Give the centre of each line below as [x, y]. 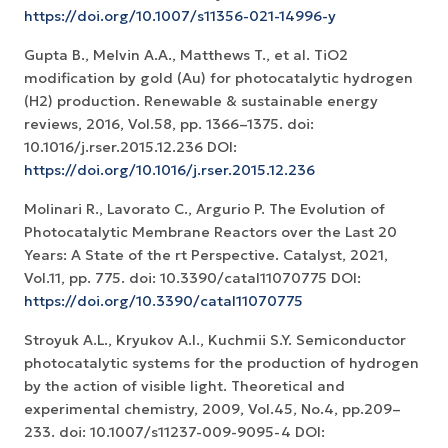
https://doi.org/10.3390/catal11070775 [163, 301]
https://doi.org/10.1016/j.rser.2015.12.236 [169, 170]
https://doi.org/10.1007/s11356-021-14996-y [180, 16]
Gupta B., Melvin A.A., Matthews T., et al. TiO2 [186, 55]
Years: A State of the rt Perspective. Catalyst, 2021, [206, 255]
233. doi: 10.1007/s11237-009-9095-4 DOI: [174, 432]
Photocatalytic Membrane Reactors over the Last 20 [210, 232]
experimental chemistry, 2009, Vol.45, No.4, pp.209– [212, 409]
